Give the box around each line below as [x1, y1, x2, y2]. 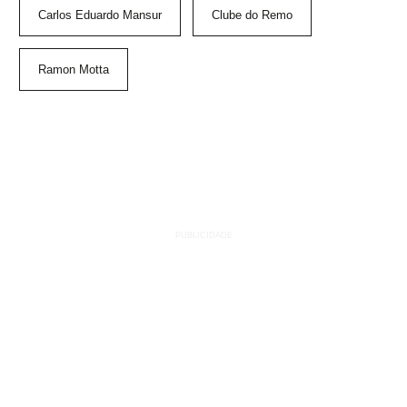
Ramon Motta [38, 63, 109, 77]
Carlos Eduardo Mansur [38, 8, 162, 23]
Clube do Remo [212, 8, 293, 23]
